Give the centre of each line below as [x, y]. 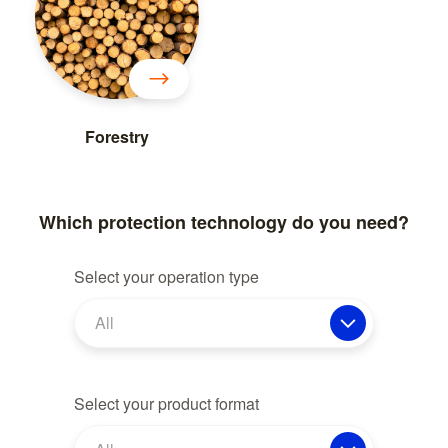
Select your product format [166, 403]
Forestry [117, 136]
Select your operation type [166, 276]
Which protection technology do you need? [224, 221]
